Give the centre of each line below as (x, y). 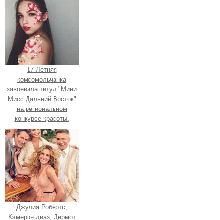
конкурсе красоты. (42, 119)
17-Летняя (42, 70)
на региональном (42, 109)
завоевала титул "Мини (42, 89)
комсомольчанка (42, 80)
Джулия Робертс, (42, 207)
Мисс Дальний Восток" (42, 99)
